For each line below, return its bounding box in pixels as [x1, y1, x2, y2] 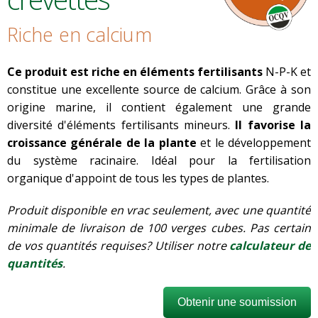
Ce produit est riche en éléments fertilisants [7, 64, 263, 79]
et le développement [196, 135, 312, 150]
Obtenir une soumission [177, 296, 297, 308]
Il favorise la [230, 117, 311, 133]
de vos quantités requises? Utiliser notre [7, 238, 230, 253]
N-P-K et [263, 64, 311, 79]
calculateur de [229, 238, 312, 253]
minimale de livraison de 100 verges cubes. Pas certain [7, 220, 311, 236]
